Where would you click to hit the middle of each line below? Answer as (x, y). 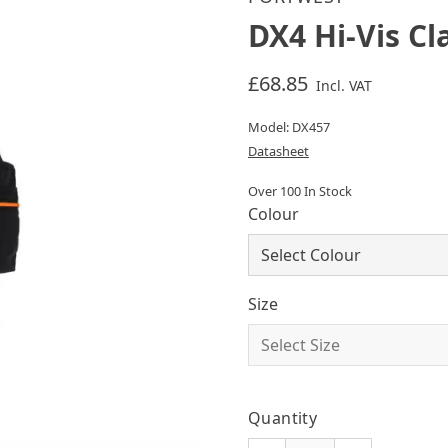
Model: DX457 (288, 127)
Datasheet (278, 151)
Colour (273, 214)
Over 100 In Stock (299, 191)
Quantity (282, 418)
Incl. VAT (343, 85)
